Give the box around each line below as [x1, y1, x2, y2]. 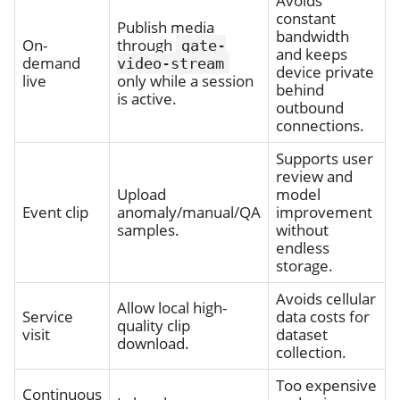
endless [276, 237, 329, 258]
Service [22, 305, 73, 327]
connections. [276, 114, 364, 136]
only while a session [117, 70, 254, 91]
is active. [117, 87, 177, 109]
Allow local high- [117, 296, 227, 318]
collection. [276, 341, 346, 362]
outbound [276, 96, 344, 118]
